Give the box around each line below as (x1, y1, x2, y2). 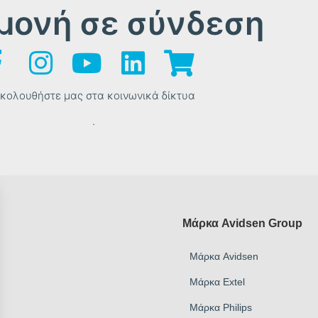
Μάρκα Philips (190, 301, 253, 313)
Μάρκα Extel (190, 275, 246, 287)
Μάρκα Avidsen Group (182, 216, 303, 229)
